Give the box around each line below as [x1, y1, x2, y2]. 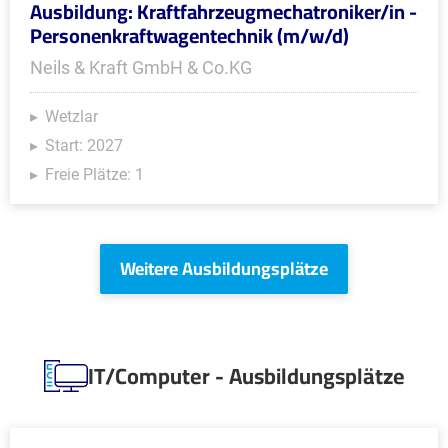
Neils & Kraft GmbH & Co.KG [30, 57, 252, 78]
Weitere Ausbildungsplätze [120, 252, 328, 285]
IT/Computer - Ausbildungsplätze [87, 355, 405, 397]
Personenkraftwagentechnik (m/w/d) [30, 17, 349, 54]
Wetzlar [45, 107, 98, 126]
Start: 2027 [45, 136, 123, 155]
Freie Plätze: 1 [45, 165, 144, 184]
